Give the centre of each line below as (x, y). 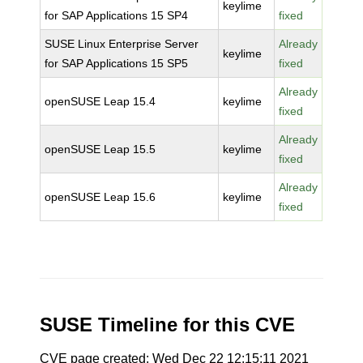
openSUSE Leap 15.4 (100, 101)
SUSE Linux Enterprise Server (122, 44)
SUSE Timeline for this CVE (168, 325)
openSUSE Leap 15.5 (100, 149)
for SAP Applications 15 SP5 (117, 63)
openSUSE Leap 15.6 (100, 197)
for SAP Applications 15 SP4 (117, 15)
